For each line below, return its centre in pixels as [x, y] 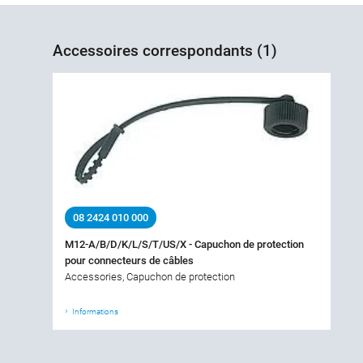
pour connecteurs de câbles [129, 260]
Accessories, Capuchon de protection [150, 276]
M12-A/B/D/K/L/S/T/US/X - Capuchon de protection [184, 244]
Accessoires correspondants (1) [165, 50]
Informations [95, 311]
